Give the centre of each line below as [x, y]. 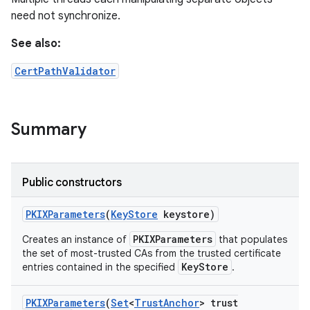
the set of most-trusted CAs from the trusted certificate [152, 253]
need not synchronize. [66, 16]
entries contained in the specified [100, 267]
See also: [36, 44]
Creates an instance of [76, 239]
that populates [252, 239]
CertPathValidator [65, 71]
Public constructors [72, 183]
